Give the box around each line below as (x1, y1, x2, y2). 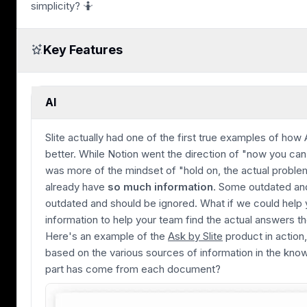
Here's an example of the (45, 229, 168, 243)
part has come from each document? (45, 262, 221, 275)
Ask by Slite (168, 229, 223, 243)
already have (45, 180, 108, 193)
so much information (108, 180, 213, 193)
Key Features (43, 42, 123, 58)
